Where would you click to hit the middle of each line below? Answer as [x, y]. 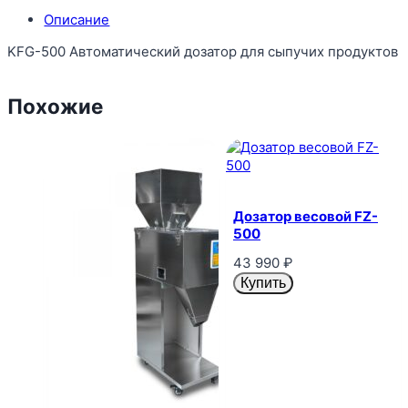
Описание [77, 19]
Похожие [56, 107]
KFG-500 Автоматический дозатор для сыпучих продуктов [203, 51]
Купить [263, 282]
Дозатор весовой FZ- [306, 217]
